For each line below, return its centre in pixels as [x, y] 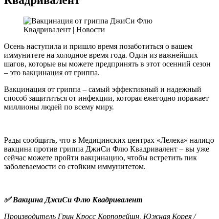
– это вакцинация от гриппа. [52, 72]
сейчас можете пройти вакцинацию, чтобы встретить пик [100, 157]
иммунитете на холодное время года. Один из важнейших [101, 55]
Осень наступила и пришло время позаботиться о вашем [98, 46]
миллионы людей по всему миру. [59, 107]
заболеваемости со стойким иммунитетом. [75, 166]
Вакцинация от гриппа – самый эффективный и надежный [103, 89]
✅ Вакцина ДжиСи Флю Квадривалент [73, 199]
